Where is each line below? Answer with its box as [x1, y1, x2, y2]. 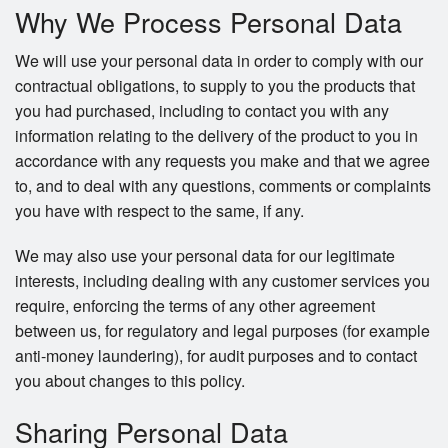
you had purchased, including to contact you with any [15, 99, 389, 123]
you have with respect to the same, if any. [15, 199, 304, 223]
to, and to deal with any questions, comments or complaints [15, 174, 431, 198]
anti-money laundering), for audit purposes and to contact [15, 344, 417, 368]
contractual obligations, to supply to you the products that [15, 74, 415, 98]
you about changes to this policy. [15, 369, 245, 393]
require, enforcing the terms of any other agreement [15, 294, 375, 318]
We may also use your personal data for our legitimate [15, 244, 395, 268]
